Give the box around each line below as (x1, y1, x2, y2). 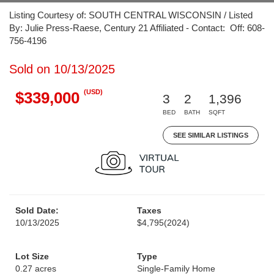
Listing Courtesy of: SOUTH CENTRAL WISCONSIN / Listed (9, 10, 253, 20)
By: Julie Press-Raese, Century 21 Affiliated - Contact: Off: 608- (9, 23, 265, 33)
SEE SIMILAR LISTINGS (173, 131, 248, 139)
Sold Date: (15, 206, 59, 215)
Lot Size (15, 251, 49, 261)
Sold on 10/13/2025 (9, 62, 115, 76)
